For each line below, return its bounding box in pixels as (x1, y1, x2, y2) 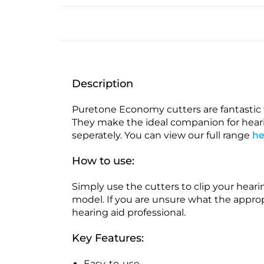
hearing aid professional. (72, 206, 186, 218)
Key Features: (72, 231, 144, 245)
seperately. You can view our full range (72, 129, 252, 141)
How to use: (72, 154, 134, 167)
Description (72, 77, 133, 90)
